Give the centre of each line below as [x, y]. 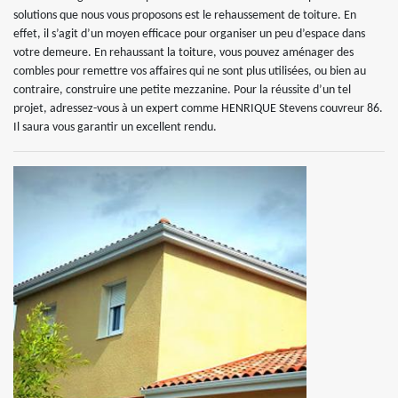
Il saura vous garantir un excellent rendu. [115, 127]
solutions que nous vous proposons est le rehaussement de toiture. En [185, 16]
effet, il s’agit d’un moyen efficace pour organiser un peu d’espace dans [189, 34]
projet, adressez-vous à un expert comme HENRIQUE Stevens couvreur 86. [198, 109]
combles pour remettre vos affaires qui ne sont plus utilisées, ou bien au [190, 72]
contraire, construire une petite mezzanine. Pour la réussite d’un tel [182, 90]
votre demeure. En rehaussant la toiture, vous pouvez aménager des [183, 53]
